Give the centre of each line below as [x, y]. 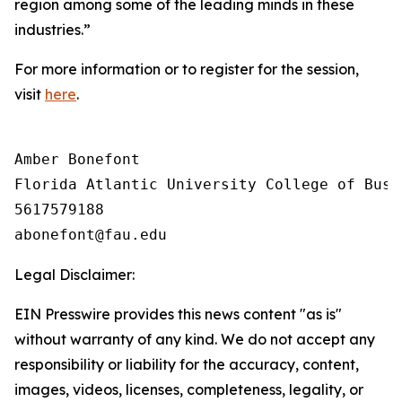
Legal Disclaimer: [74, 275]
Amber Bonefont [77, 159]
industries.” [52, 30]
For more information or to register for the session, [187, 69]
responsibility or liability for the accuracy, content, [187, 364]
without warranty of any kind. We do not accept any [195, 339]
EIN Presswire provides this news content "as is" [178, 314]
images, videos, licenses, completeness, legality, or [189, 389]
